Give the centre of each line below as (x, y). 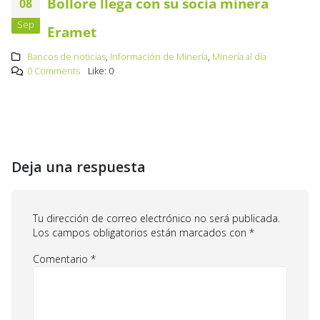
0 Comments (53, 71)
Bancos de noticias (66, 56)
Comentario (62, 259)
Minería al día (239, 56)
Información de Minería (159, 56)
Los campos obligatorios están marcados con (141, 232)
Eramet (72, 31)
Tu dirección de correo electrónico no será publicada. (156, 218)
